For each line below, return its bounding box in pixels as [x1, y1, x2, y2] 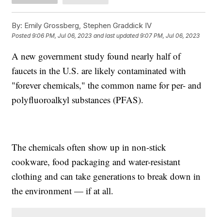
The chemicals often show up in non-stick [12, 140, 167, 153]
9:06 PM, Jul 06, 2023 [32, 32, 92, 40]
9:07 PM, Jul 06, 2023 [140, 32, 200, 40]
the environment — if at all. [12, 184, 114, 197]
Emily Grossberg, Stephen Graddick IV [22, 20, 152, 30]
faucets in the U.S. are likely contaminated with [12, 64, 186, 77]
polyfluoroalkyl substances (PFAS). [12, 93, 144, 106]
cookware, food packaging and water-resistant [12, 155, 181, 168]
